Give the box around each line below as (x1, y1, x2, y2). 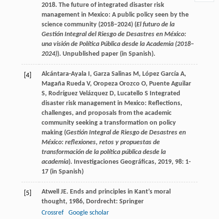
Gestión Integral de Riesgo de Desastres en (66, 129, 186, 137)
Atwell (41, 188, 59, 196)
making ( (41, 129, 66, 137)
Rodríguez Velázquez (48, 90, 108, 98)
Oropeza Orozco (93, 80, 140, 88)
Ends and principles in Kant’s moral (69, 188, 171, 196)
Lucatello (117, 90, 143, 98)
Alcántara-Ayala (41, 70, 87, 78)
